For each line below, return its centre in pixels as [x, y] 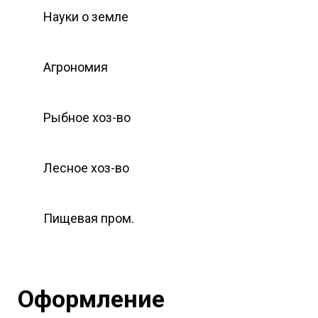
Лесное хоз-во [86, 168]
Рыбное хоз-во [87, 117]
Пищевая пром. [89, 218]
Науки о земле [86, 16]
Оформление [91, 298]
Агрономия [76, 67]
